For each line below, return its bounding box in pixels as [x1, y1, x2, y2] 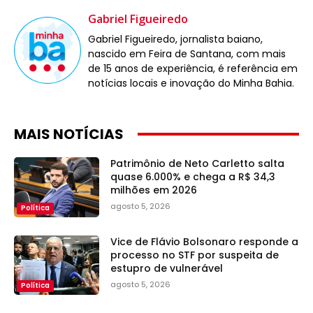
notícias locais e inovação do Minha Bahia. [88, 75, 294, 90]
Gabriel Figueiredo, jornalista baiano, [88, 31, 263, 46]
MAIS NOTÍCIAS [14, 124, 124, 144]
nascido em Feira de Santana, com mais [88, 46, 286, 61]
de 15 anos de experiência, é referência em [88, 61, 298, 75]
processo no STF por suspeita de [110, 247, 279, 262]
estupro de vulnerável [110, 261, 224, 275]
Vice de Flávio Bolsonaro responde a [110, 234, 299, 249]
